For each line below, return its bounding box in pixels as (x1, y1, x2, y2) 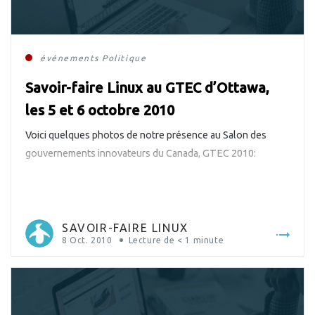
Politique (102, 53, 147, 63)
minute (193, 236, 224, 245)
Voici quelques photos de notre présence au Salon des (25, 129, 266, 141)
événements (40, 53, 99, 63)
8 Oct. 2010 (62, 236, 112, 245)
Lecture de (128, 236, 175, 245)
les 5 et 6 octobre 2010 (25, 102, 174, 119)
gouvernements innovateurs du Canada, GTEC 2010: (25, 148, 256, 160)
